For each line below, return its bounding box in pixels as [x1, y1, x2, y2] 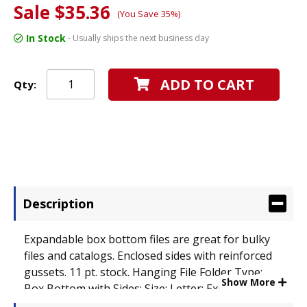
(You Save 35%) [117, 7, 180, 20]
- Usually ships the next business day [66, 32, 209, 44]
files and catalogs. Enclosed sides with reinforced [24, 247, 272, 263]
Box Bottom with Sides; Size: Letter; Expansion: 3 [24, 280, 271, 296]
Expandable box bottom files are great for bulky [24, 231, 270, 247]
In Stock [23, 31, 66, 45]
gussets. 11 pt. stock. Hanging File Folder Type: [24, 264, 262, 280]
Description [23, 195, 94, 212]
